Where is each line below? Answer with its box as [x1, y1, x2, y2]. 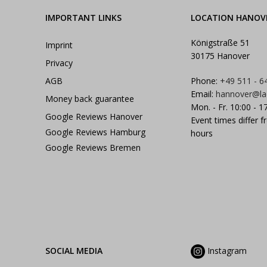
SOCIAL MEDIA [45, 244, 103, 256]
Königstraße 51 [191, 36, 250, 48]
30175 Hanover [191, 49, 250, 61]
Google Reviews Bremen [45, 141, 141, 153]
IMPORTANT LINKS [45, 11, 122, 23]
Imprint [45, 39, 73, 51]
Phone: [191, 74, 221, 86]
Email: [191, 88, 216, 100]
